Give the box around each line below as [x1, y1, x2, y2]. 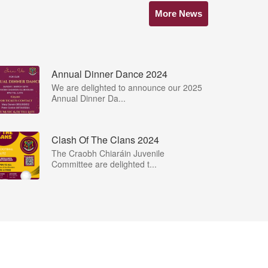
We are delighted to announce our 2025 [51, 81, 202, 93]
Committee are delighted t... [51, 157, 157, 170]
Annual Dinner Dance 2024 [51, 66, 167, 81]
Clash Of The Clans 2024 [51, 132, 159, 147]
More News [155, 8, 202, 19]
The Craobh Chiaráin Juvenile [51, 147, 165, 159]
